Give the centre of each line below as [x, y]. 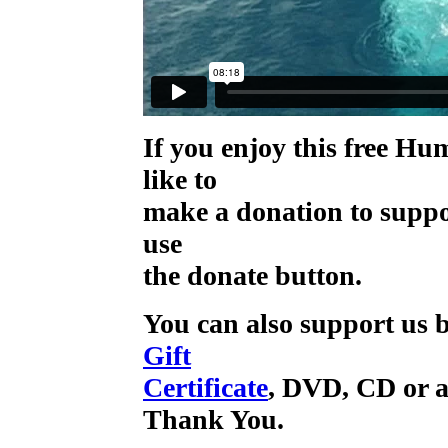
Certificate [205, 387]
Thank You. [213, 419]
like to [180, 179]
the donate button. [252, 275]
